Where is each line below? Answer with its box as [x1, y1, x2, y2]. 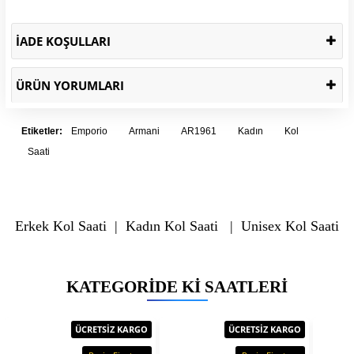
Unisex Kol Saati [240, 217, 339, 234]
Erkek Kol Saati [14, 217, 107, 234]
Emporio [71, 125, 107, 137]
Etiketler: [21, 125, 65, 137]
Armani [129, 125, 160, 137]
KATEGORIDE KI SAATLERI [66, 277, 288, 296]
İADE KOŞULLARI [16, 32, 111, 49]
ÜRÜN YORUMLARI [16, 77, 124, 93]
